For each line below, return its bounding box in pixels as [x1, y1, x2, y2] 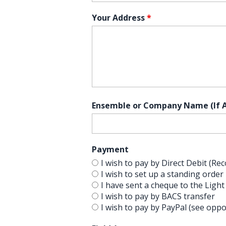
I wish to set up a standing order [101, 168, 223, 180]
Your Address [92, 12, 145, 23]
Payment [92, 143, 129, 155]
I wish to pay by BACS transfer [101, 190, 215, 202]
